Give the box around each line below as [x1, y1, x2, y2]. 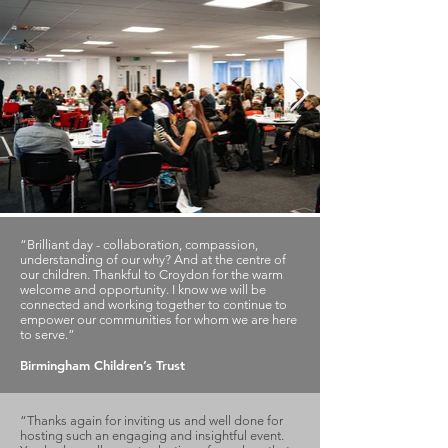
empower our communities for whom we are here [20, 312, 297, 327]
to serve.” [20, 327, 75, 342]
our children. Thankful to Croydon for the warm [20, 267, 283, 282]
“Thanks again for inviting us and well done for [20, 413, 283, 428]
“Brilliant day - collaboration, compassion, [20, 237, 258, 252]
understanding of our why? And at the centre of [20, 252, 286, 267]
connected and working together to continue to [20, 297, 287, 312]
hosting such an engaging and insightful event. [20, 428, 284, 443]
